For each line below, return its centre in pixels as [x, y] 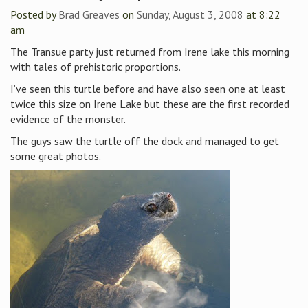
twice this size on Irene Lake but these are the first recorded [150, 104]
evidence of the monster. [68, 119]
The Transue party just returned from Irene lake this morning [150, 52]
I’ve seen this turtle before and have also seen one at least [148, 89]
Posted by [34, 14]
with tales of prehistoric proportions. [96, 67]
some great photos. [56, 156]
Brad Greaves [89, 14]
